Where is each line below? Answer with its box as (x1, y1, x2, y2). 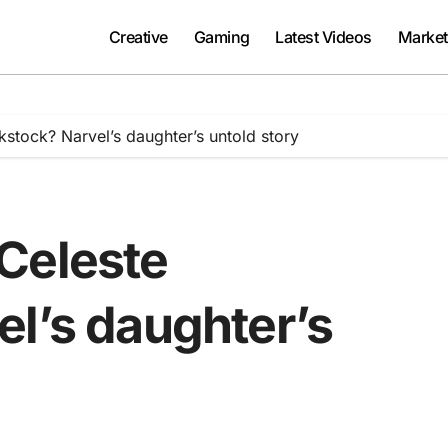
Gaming (193, 27, 250, 47)
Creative (108, 27, 168, 47)
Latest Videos (275, 27, 372, 47)
